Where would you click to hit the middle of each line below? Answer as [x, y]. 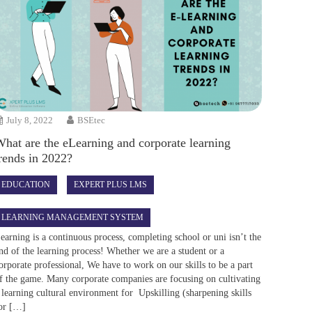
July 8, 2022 [30, 120]
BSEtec [92, 120]
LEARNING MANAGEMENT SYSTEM [73, 217]
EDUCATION [26, 184]
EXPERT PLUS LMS [111, 184]
